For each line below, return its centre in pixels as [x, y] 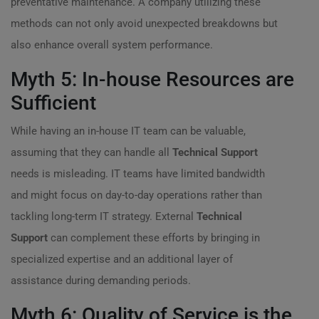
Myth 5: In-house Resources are [152, 79]
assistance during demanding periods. [101, 281]
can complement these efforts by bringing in [154, 238]
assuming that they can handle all [91, 152]
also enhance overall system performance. [112, 45]
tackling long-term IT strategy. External [104, 216]
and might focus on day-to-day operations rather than [136, 195]
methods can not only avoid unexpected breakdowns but [144, 23]
